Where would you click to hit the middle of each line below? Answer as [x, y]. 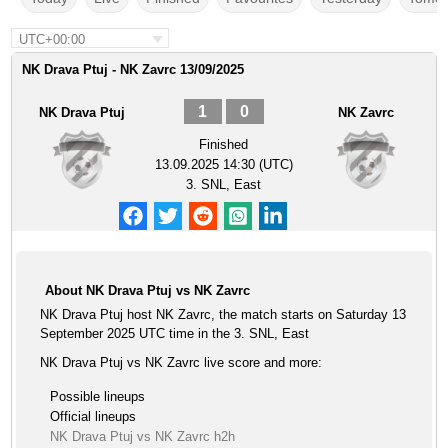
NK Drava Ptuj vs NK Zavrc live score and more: [181, 362]
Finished [224, 144]
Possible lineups [98, 396]
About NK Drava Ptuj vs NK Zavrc [148, 290]
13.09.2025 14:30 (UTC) [223, 164]
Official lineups [93, 416]
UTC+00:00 [52, 39]
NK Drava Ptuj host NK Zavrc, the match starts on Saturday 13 [223, 314]
